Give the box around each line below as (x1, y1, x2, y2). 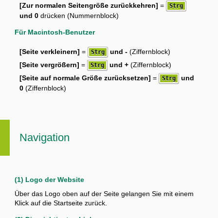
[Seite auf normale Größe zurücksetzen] (19, 74, 151, 82)
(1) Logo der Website (15, 176, 84, 184)
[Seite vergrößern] (19, 61, 79, 69)
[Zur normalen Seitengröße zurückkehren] (19, 1, 158, 10)
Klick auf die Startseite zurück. (15, 199, 107, 207)
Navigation (19, 131, 70, 144)
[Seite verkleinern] (19, 48, 80, 56)
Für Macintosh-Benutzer (15, 28, 95, 36)
